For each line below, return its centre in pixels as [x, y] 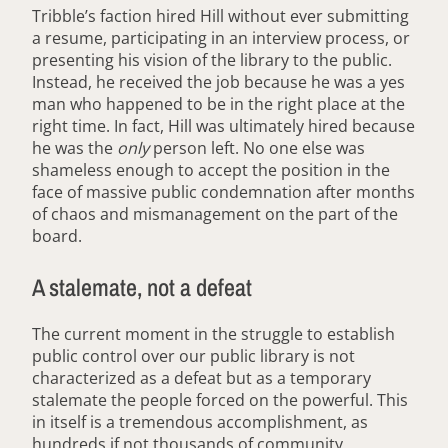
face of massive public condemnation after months [223, 191]
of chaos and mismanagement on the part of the [215, 213]
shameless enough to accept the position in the [211, 169]
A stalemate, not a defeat [142, 286]
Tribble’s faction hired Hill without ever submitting [220, 15]
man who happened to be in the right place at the [218, 103]
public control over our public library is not [193, 355]
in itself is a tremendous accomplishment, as [200, 421]
